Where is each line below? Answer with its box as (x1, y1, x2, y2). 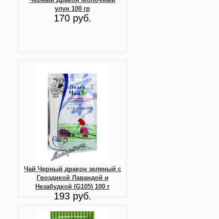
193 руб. (53, 191, 91, 202)
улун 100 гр (55, 4, 90, 12)
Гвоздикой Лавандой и (36, 174, 109, 182)
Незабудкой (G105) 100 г (35, 183, 109, 191)
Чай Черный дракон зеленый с (23, 165, 121, 173)
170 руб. (53, 12, 91, 23)
